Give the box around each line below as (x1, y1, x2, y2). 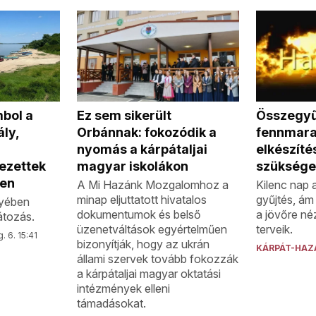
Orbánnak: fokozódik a (77, 124, 217, 140)
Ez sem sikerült (77, 107, 172, 123)
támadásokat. (77, 296, 147, 310)
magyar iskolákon (77, 158, 189, 174)
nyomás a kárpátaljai (77, 141, 208, 157)
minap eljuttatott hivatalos (77, 192, 207, 207)
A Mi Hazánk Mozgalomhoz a (77, 177, 229, 192)
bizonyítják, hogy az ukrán (77, 236, 210, 251)
